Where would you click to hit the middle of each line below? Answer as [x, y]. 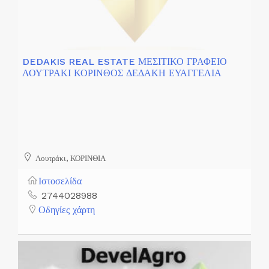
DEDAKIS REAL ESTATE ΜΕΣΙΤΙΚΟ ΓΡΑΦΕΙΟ [125, 62]
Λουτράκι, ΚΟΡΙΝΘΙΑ [69, 159]
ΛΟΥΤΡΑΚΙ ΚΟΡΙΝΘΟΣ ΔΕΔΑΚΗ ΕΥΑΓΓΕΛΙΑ [122, 73]
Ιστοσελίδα [60, 181]
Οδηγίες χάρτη [67, 210]
